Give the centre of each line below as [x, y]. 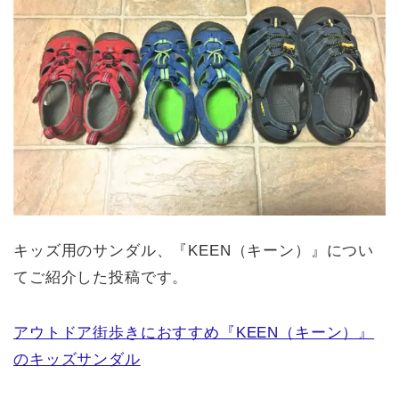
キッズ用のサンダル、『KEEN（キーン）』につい [194, 250]
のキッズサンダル [77, 359]
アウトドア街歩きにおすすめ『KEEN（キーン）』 [194, 332]
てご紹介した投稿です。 [101, 277]
